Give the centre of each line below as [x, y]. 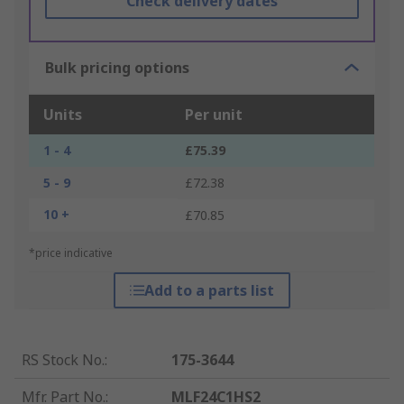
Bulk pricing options [117, 68]
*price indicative [71, 253]
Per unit [214, 115]
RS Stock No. [63, 360]
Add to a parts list [209, 291]
